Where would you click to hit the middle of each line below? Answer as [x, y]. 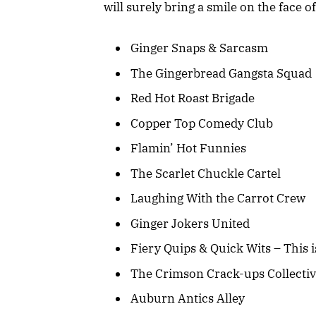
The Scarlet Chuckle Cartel [206, 173]
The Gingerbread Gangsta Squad [221, 73]
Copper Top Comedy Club [202, 123]
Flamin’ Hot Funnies [188, 148]
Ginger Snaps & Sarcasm [199, 48]
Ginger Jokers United [190, 223]
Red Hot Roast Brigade [193, 98]
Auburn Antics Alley [188, 298]
